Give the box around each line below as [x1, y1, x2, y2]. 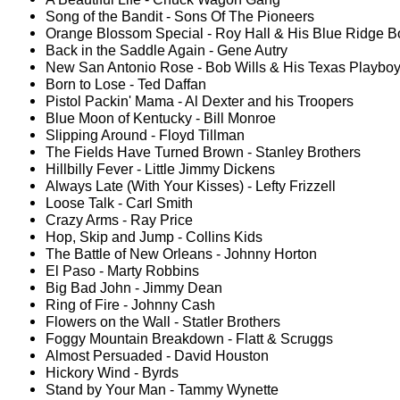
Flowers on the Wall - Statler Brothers [46, 313, 280, 330]
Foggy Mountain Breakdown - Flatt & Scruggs [46, 330, 333, 347]
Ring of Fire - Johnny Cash [46, 296, 215, 313]
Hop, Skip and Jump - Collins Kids [46, 229, 262, 246]
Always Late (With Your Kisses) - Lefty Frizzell [46, 178, 336, 195]
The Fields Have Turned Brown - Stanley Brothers [46, 144, 361, 161]
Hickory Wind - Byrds [46, 364, 179, 381]
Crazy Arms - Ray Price [46, 212, 193, 229]
